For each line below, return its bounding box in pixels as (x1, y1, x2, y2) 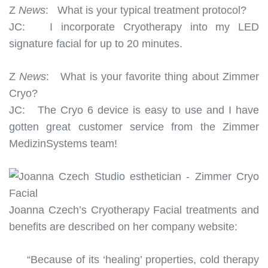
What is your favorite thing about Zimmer (49, 70, 260, 83)
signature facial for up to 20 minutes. (9, 37, 182, 50)
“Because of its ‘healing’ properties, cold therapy (27, 253, 259, 266)
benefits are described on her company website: (9, 220, 237, 233)
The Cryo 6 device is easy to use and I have (38, 103, 259, 116)
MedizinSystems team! (9, 137, 117, 150)
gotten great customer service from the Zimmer (9, 120, 259, 133)
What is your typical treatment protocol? (54, 4, 246, 16)
